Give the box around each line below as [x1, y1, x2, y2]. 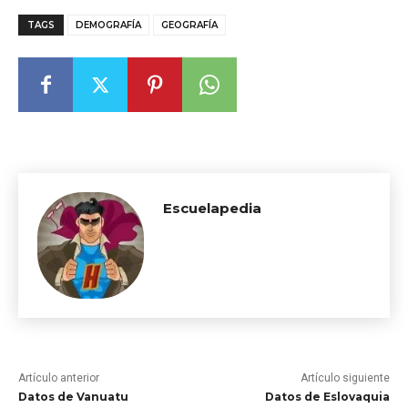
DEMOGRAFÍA [76, 19, 141, 32]
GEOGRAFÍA [161, 19, 218, 32]
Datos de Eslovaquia [264, 390, 390, 404]
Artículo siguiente [300, 372, 390, 385]
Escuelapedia [163, 199, 261, 218]
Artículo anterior [18, 372, 99, 385]
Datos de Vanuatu [18, 390, 128, 404]
